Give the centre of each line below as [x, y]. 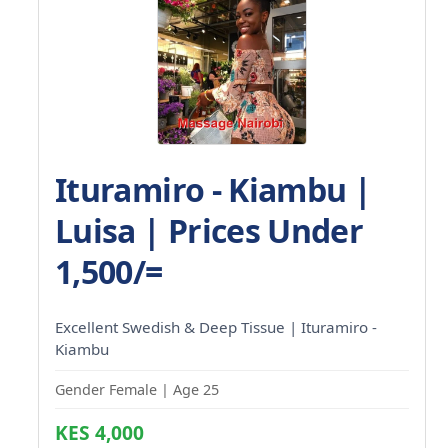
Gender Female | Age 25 [137, 389]
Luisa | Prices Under [209, 230]
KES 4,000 [99, 432]
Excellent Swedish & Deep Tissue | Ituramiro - [216, 326]
